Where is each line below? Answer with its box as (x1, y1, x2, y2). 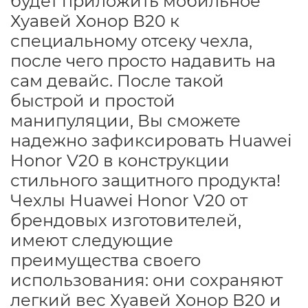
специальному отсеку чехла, (10, 30, 252, 51)
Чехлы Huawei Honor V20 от (10, 190, 247, 210)
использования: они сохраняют (10, 269, 283, 290)
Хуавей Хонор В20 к (10, 10, 179, 31)
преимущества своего (10, 250, 201, 270)
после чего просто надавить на (10, 50, 276, 71)
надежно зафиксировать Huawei (10, 130, 291, 151)
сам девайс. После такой (10, 70, 224, 91)
